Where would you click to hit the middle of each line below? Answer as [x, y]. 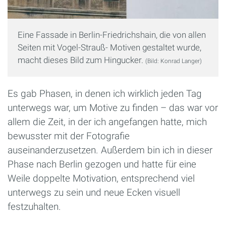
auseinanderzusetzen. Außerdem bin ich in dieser [110, 150]
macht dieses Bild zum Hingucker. [81, 60]
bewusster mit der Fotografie [69, 136]
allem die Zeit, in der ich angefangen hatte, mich [107, 122]
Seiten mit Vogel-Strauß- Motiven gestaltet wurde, [109, 47]
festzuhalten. [34, 206]
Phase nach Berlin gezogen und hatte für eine [102, 164]
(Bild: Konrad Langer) [174, 61]
